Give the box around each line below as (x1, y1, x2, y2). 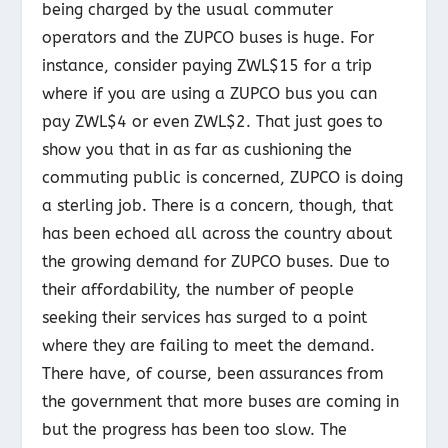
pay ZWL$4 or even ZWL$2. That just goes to (42, 112, 384, 132)
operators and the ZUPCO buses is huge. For (42, 28, 375, 48)
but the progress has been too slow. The (42, 420, 348, 440)
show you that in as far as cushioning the (42, 140, 353, 160)
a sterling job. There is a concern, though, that (42, 196, 394, 216)
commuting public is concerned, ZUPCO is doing (42, 168, 404, 188)
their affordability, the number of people (42, 280, 355, 300)
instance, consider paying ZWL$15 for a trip (42, 56, 373, 76)
